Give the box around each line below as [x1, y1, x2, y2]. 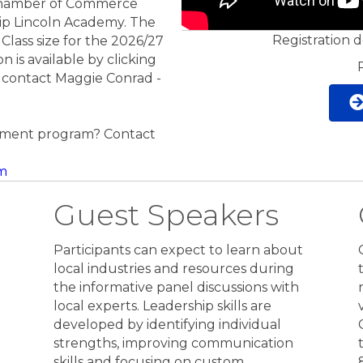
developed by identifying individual [53, 317, 281, 333]
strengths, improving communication [53, 335, 293, 352]
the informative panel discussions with [53, 280, 299, 296]
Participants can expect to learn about [53, 242, 303, 258]
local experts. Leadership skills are [53, 298, 271, 314]
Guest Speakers [53, 197, 279, 233]
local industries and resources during [53, 261, 294, 277]
